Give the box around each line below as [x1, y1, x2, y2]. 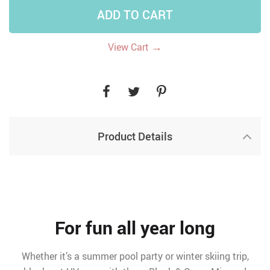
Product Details [98, 129, 172, 143]
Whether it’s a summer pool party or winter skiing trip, [21, 250, 249, 263]
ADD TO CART [97, 7, 173, 23]
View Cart [108, 40, 151, 54]
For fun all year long [55, 215, 215, 240]
